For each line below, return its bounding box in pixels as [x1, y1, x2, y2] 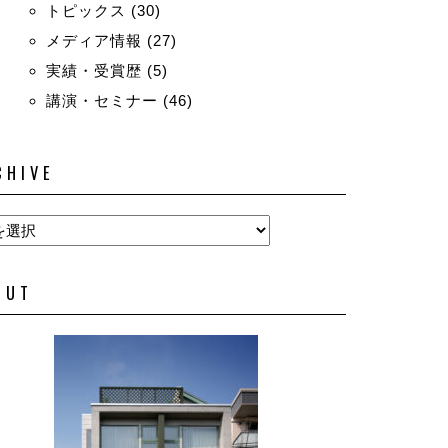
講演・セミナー [45, 92, 158, 109]
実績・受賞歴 [45, 62, 142, 79]
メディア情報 [45, 32, 142, 49]
